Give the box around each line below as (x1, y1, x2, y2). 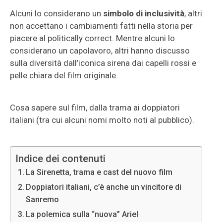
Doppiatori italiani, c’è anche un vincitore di (26, 182, 182, 192)
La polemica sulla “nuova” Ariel (26, 210, 139, 219)
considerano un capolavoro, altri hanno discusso (10, 46, 190, 55)
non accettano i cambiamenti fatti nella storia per (10, 21, 193, 31)
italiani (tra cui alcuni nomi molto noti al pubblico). (10, 115, 194, 125)
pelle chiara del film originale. (10, 70, 118, 80)
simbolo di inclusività (103, 8, 184, 18)
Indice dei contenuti (15, 153, 106, 165)
